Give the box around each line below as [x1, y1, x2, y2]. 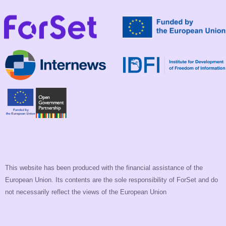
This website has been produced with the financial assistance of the [5, 164, 203, 172]
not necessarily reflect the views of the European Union [5, 188, 166, 196]
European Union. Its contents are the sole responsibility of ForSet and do [5, 176, 218, 184]
